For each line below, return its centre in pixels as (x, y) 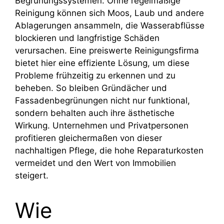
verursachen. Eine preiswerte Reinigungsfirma (107, 50)
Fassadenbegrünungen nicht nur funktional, (102, 100)
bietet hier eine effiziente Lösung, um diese (102, 63)
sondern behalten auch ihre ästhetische (95, 113)
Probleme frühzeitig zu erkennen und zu (95, 75)
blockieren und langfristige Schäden (87, 38)
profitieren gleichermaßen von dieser (88, 138)
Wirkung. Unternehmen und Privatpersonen (102, 125)
